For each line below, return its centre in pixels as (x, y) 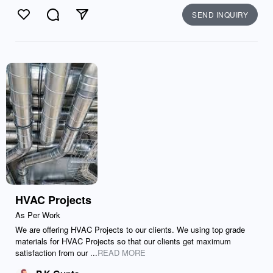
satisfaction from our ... (56, 253)
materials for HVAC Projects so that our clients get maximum (123, 241)
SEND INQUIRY (220, 14)
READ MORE (122, 253)
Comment (73, 21)
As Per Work (38, 215)
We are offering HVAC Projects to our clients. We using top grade (130, 229)
